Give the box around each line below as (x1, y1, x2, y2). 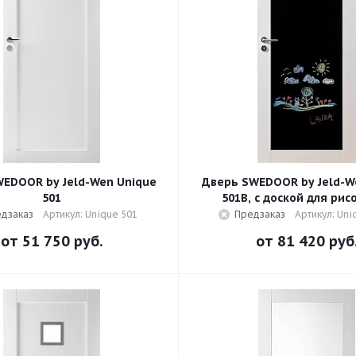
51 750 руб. (22, 232, 103, 250)
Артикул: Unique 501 (42, 208, 137, 220)
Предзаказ (234, 208, 285, 220)
